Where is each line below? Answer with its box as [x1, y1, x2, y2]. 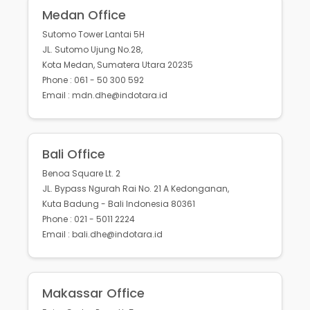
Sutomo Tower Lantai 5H [42, 28, 145, 41]
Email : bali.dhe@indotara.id [42, 228, 163, 241]
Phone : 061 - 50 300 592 [42, 74, 144, 86]
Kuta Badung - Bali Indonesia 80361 [42, 198, 195, 210]
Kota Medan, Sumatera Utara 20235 [42, 59, 193, 71]
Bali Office [42, 145, 105, 163]
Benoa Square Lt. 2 [42, 167, 120, 180]
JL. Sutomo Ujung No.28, [42, 44, 143, 56]
